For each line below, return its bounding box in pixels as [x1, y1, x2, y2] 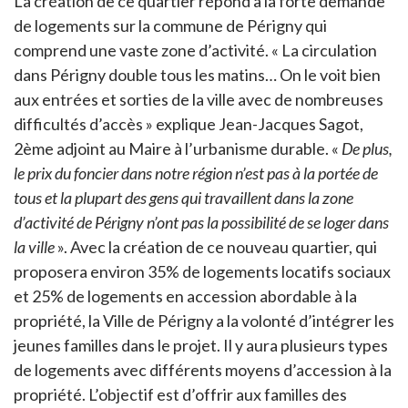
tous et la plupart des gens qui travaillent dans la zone [14, 187, 353, 208]
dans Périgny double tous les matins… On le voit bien [14, 64, 381, 85]
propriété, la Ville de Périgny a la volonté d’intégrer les [14, 310, 394, 331]
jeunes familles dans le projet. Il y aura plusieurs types [14, 334, 388, 355]
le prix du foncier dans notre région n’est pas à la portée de [14, 162, 378, 183]
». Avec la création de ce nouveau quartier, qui [55, 236, 377, 257]
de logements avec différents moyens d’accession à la [14, 359, 392, 380]
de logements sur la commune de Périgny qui [14, 15, 327, 36]
